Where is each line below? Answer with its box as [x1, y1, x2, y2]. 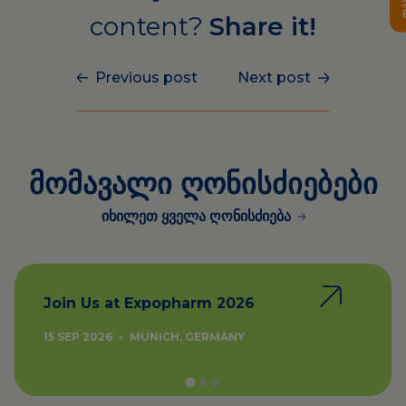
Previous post [95, 69, 198, 86]
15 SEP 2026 [43, 330, 115, 343]
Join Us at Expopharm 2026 [43, 295, 255, 312]
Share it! [208, 11, 316, 42]
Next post [237, 69, 311, 86]
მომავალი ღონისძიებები [28, 166, 378, 201]
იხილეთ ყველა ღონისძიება [101, 208, 291, 225]
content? [89, 11, 209, 42]
